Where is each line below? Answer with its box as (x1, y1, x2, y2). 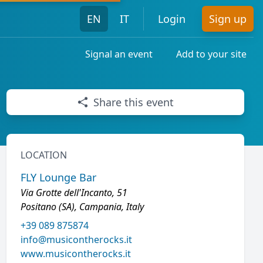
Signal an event (85, 48, 153, 60)
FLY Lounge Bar (20, 170, 96, 184)
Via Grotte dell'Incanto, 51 (20, 186, 127, 199)
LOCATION (20, 149, 67, 161)
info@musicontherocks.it (20, 233, 132, 246)
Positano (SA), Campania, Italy (20, 200, 144, 213)
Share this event (93, 95, 174, 109)
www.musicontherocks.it (20, 247, 131, 260)
